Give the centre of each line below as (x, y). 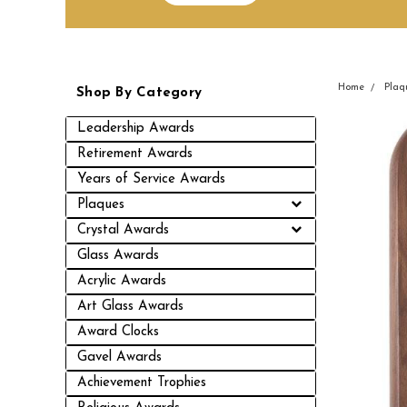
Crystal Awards (123, 230)
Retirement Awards (135, 154)
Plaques (101, 205)
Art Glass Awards (130, 307)
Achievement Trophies (142, 383)
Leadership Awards (136, 129)
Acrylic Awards (122, 281)
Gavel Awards (119, 357)
